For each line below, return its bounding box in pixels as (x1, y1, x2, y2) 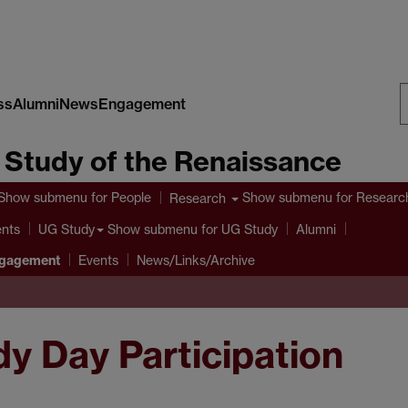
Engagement (97, 94, 186, 113)
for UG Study (198, 220, 278, 237)
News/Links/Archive (137, 252, 255, 269)
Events (78, 252, 118, 269)
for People (87, 189, 151, 206)
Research (169, 189, 229, 206)
